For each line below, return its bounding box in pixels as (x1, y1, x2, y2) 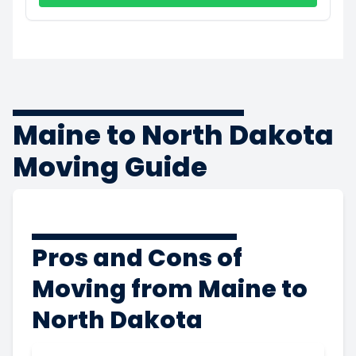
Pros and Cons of (32, 241, 242, 275)
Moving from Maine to (32, 272, 308, 306)
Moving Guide (13, 147, 207, 186)
